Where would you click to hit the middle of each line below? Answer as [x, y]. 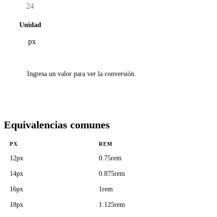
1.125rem [112, 205]
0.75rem [110, 158]
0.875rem [112, 174]
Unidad [30, 25]
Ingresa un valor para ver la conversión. [82, 74]
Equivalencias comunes [57, 125]
